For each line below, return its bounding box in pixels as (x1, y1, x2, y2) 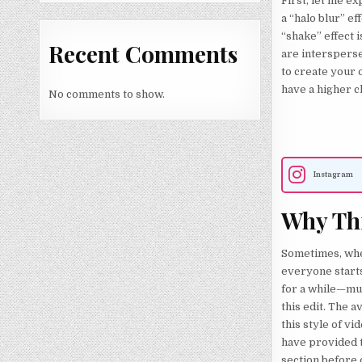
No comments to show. (48, 88, 166, 101)
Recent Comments (48, 38, 238, 69)
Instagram (313, 170, 353, 179)
